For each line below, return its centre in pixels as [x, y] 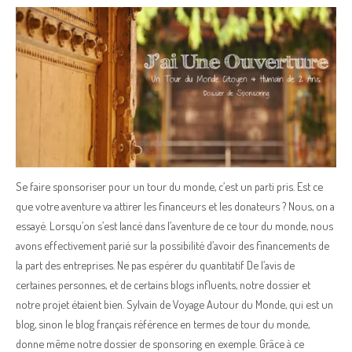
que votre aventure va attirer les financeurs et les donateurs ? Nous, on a [175, 206]
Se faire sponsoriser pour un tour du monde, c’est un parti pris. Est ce [169, 186]
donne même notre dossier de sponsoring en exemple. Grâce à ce [160, 343]
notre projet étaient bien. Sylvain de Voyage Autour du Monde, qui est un [174, 304]
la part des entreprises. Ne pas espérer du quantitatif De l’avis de [155, 265]
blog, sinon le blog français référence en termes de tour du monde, [163, 324]
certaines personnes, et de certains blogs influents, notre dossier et [163, 284]
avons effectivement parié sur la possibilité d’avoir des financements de [172, 245]
